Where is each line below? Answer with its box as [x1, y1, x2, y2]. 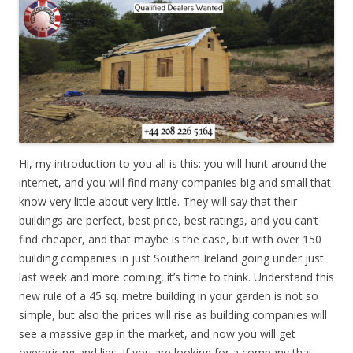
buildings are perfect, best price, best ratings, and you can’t [19, 212, 318, 228]
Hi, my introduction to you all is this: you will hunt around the [19, 155, 327, 171]
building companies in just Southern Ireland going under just [19, 250, 324, 266]
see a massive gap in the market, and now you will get [19, 325, 295, 341]
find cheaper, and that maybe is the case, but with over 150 [19, 231, 321, 247]
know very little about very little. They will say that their [19, 193, 297, 209]
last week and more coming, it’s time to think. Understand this [19, 269, 334, 284]
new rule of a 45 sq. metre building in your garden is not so [19, 288, 318, 303]
